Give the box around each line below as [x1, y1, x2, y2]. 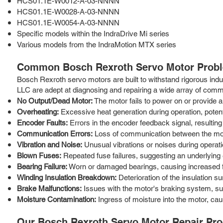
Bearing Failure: [17, 162, 67, 171]
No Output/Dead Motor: [17, 96, 93, 105]
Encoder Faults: [17, 118, 68, 127]
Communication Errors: [17, 129, 93, 138]
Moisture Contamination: [17, 195, 96, 204]
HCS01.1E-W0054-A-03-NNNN [17, 18, 119, 27]
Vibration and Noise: [17, 140, 82, 149]
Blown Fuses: [17, 151, 61, 160]
